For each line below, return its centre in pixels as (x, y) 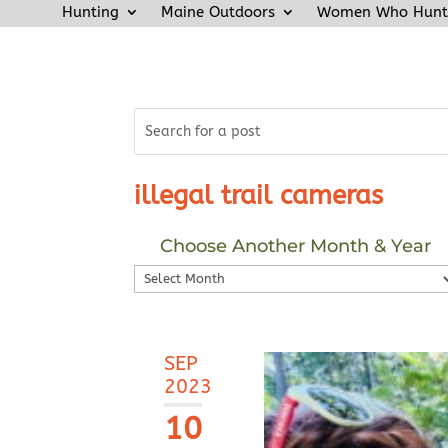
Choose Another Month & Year (296, 245)
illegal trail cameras (259, 196)
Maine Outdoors (218, 12)
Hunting (90, 12)
